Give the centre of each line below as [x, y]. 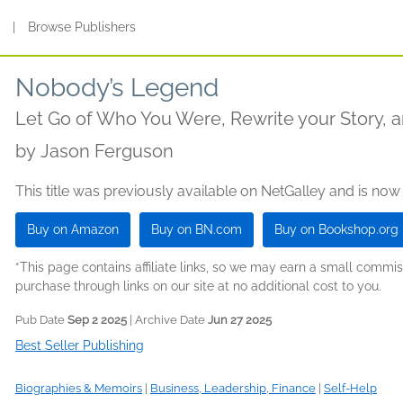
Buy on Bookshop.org [336, 229]
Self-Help [350, 388]
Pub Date [41, 320]
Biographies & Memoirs [79, 388]
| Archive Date [167, 320]
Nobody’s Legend [117, 88]
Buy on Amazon [73, 229]
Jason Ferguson [107, 151]
